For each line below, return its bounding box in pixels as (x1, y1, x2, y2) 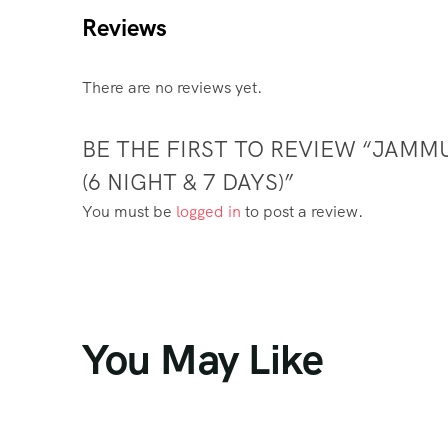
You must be (82, 200, 176, 222)
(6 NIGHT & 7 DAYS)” (82, 167, 294, 197)
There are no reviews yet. (82, 76, 262, 98)
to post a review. (241, 200, 363, 222)
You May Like (82, 331, 323, 387)
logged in (176, 200, 241, 222)
